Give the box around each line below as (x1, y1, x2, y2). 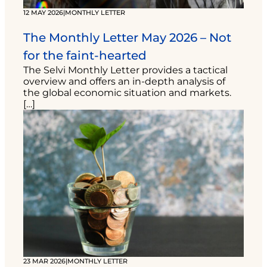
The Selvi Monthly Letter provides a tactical (23, 64, 228, 76)
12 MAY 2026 (23, 8, 63, 17)
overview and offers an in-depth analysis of (23, 75, 225, 87)
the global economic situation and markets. (23, 86, 231, 98)
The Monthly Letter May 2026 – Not (23, 30, 231, 45)
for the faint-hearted (23, 48, 147, 63)
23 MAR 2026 (23, 256, 66, 265)
